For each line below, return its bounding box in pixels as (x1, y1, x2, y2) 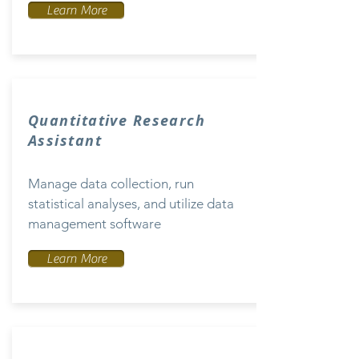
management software (28, 216, 161, 232)
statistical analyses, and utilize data (28, 196, 234, 212)
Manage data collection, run (28, 175, 194, 192)
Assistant (28, 131, 102, 151)
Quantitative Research (28, 111, 206, 131)
